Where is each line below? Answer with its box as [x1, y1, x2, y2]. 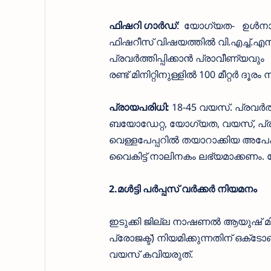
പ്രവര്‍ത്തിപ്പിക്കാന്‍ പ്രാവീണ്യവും [108, 51, 264, 65]
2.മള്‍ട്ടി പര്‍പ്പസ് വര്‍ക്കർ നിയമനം [108, 182, 257, 196]
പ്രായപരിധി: [108, 100, 169, 114]
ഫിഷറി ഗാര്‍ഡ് [108, 19, 177, 33]
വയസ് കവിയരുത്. [108, 247, 193, 261]
